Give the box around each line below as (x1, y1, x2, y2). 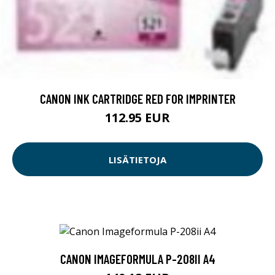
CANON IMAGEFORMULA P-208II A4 (60, 250, 215, 266)
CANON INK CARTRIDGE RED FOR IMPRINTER (39, 91, 236, 107)
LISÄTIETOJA (109, 153, 166, 166)
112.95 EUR (105, 109, 170, 126)
